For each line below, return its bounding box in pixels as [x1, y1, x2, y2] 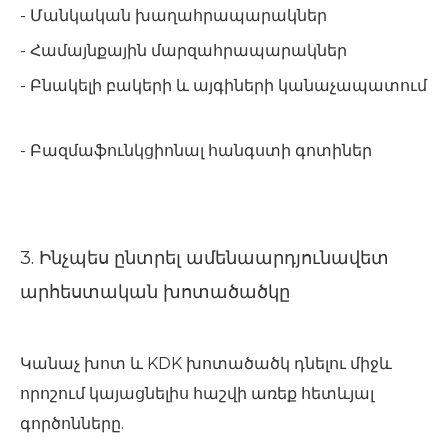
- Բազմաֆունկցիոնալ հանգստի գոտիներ [20, 141, 380, 160]
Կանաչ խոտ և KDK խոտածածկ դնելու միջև [20, 354, 392, 373]
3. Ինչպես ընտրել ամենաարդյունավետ [20, 247, 389, 269]
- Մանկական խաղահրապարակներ [20, 6, 335, 25]
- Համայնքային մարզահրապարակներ [20, 41, 355, 60]
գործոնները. [20, 414, 132, 433]
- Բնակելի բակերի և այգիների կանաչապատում [20, 76, 427, 95]
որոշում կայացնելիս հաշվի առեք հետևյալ [20, 384, 374, 403]
